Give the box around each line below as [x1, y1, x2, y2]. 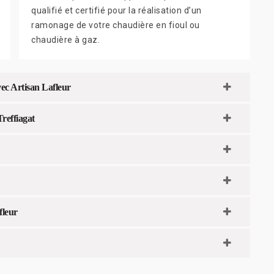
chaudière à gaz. [31, 34, 100, 45]
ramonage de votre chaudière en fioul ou [31, 20, 200, 30]
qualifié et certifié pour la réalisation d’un [31, 5, 202, 15]
